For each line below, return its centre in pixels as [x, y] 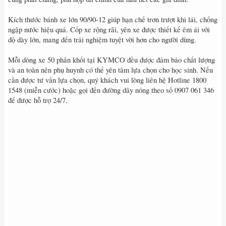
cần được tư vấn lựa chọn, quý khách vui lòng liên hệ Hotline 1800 [107, 80]
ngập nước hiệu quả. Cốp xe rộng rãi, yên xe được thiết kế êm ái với [109, 30]
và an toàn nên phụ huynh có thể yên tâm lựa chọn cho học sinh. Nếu [110, 70]
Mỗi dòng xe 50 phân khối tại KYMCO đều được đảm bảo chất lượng [111, 60]
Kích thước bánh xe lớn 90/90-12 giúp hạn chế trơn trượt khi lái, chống [113, 19]
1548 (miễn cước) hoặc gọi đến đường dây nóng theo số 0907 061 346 [111, 90]
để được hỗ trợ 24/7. [38, 100]
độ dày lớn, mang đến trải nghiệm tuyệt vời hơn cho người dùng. [102, 40]
